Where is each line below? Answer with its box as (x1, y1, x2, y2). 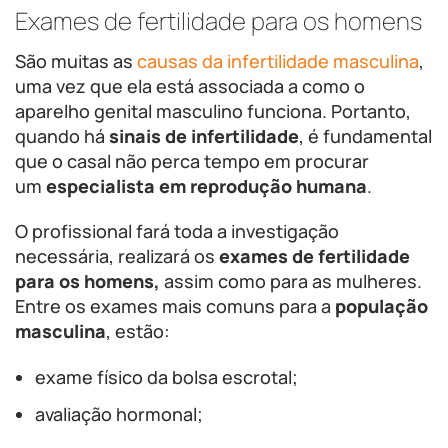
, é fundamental (299, 124, 432, 148)
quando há (15, 124, 109, 148)
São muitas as (15, 49, 137, 73)
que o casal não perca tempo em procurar (15, 149, 369, 173)
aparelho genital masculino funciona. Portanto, (15, 99, 411, 123)
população (335, 294, 428, 318)
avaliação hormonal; (35, 402, 203, 426)
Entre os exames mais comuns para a (15, 294, 335, 318)
